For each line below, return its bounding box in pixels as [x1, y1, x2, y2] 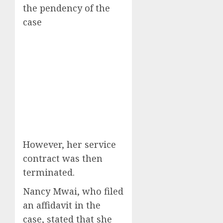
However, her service [23, 138, 116, 150]
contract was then [23, 152, 103, 164]
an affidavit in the [23, 199, 101, 211]
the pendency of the [23, 1, 110, 14]
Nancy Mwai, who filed [23, 185, 123, 197]
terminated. [23, 166, 75, 178]
